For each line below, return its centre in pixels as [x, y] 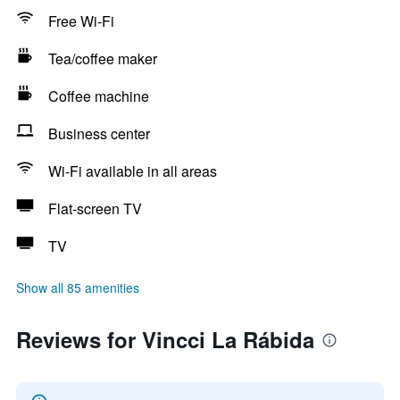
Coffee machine [99, 96]
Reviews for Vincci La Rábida [165, 339]
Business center [99, 133]
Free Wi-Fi [81, 21]
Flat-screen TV [95, 208]
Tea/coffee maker [103, 58]
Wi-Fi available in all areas [133, 171]
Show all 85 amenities [78, 287]
